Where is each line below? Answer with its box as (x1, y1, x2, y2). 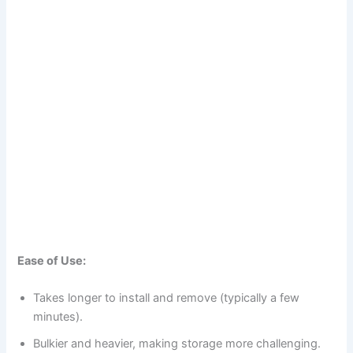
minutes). (33, 310, 84, 325)
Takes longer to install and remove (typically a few (33, 291, 300, 306)
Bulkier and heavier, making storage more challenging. (33, 336, 321, 351)
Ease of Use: (17, 253, 87, 268)
